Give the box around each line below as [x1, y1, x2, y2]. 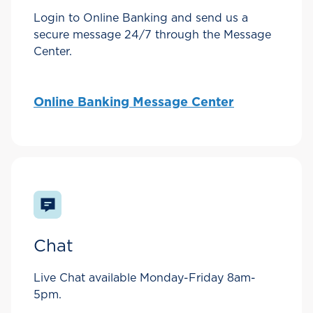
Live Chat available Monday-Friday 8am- [34, 272, 256, 284]
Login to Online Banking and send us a [34, 13, 248, 24]
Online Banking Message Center [34, 96, 234, 110]
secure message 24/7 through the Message [34, 29, 271, 41]
